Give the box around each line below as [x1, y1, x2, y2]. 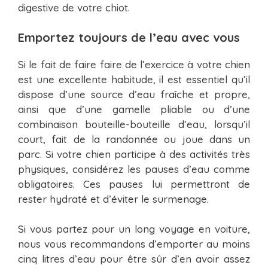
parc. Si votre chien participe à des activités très [18, 147, 250, 160]
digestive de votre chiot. [18, 1, 130, 14]
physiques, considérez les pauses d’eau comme [18, 162, 250, 175]
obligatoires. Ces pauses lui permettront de [18, 177, 250, 190]
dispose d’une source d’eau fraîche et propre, [18, 87, 250, 100]
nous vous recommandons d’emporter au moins [18, 237, 250, 251]
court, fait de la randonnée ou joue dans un [18, 132, 250, 145]
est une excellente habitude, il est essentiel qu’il [18, 72, 250, 86]
